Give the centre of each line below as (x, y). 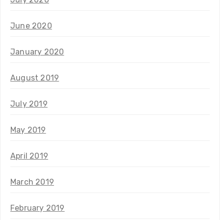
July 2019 (29, 104)
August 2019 (35, 78)
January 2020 (37, 52)
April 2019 (29, 156)
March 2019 (32, 182)
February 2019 (38, 208)
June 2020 (31, 26)
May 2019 (28, 130)
